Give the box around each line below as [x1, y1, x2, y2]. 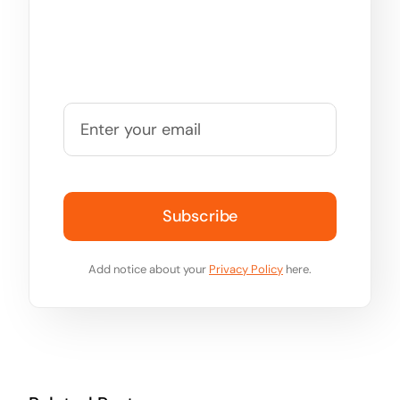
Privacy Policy [209, 262, 283, 278]
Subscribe [162, 205, 238, 228]
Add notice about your [88, 262, 209, 278]
